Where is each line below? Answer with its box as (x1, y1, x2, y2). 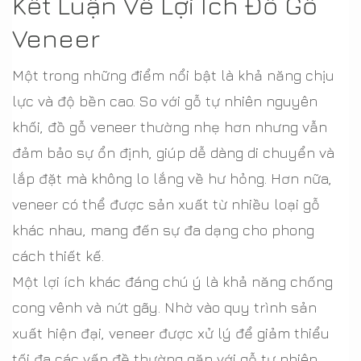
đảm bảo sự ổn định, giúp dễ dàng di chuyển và (12, 144, 334, 161)
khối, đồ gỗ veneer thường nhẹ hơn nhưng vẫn (12, 118, 327, 135)
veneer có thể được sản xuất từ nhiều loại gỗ (12, 196, 320, 213)
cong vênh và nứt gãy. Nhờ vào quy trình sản (12, 299, 317, 316)
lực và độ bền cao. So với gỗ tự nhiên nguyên (12, 93, 317, 110)
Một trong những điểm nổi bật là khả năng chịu (12, 67, 334, 84)
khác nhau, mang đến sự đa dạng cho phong (12, 222, 314, 239)
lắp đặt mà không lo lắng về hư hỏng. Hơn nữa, (12, 170, 332, 187)
